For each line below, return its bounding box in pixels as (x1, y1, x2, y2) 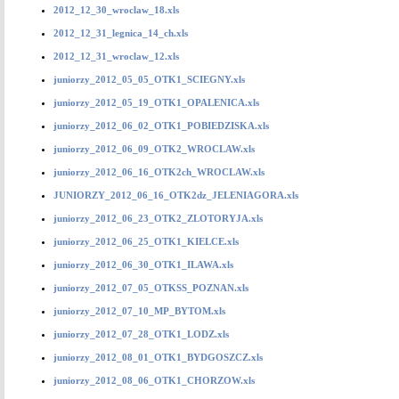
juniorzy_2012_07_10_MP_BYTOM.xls (53, 305, 225, 316)
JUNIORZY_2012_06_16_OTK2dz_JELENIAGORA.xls (53, 190, 298, 200)
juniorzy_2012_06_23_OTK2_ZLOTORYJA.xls (53, 213, 263, 224)
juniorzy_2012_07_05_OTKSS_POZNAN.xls (53, 282, 248, 293)
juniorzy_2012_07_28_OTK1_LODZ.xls (53, 329, 229, 339)
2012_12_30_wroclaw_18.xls (53, 4, 179, 15)
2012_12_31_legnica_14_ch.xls (53, 28, 188, 38)
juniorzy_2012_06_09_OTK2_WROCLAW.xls (53, 143, 255, 154)
